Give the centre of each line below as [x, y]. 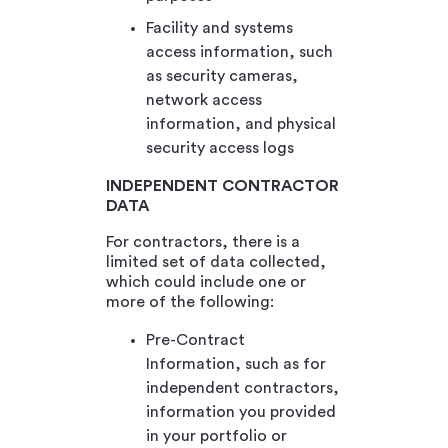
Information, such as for [236, 363]
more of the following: [190, 301]
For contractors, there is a [203, 241]
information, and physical [241, 123]
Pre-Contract [195, 339]
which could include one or [206, 281]
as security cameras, [222, 75]
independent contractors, [242, 387]
